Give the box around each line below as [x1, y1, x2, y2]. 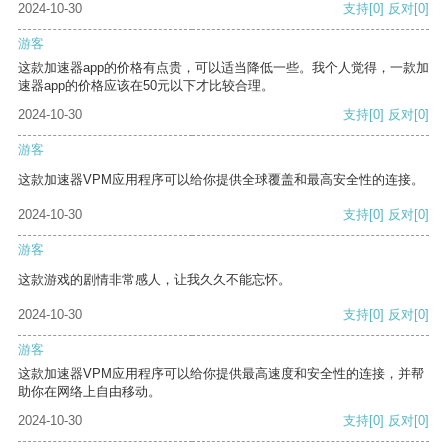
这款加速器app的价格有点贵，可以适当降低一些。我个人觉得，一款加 [18, 60, 429, 76]
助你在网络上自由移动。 [18, 384, 161, 400]
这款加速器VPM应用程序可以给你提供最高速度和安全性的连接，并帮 [18, 366, 424, 382]
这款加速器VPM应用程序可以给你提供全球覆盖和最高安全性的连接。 [18, 172, 424, 188]
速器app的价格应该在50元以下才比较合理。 [18, 78, 274, 94]
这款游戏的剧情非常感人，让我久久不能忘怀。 [18, 272, 291, 288]
